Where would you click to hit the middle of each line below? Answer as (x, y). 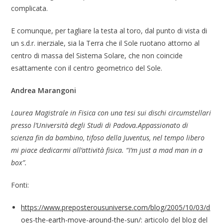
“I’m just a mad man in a (165, 150)
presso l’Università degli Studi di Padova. (75, 125)
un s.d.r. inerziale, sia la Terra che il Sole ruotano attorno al (106, 43)
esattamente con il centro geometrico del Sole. (87, 68)
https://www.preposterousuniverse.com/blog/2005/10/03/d (116, 208)
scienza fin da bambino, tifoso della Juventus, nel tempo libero (108, 138)
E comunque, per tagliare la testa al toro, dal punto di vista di (109, 31)
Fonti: (20, 185)
